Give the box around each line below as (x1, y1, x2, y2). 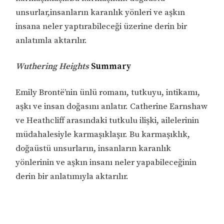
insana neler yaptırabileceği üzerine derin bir (15, 21, 187, 32)
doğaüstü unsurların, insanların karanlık (15, 142, 171, 154)
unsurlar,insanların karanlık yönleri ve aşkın (15, 7, 185, 18)
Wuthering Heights (15, 61, 89, 72)
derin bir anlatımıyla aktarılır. (15, 170, 129, 182)
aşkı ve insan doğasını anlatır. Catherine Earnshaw (15, 100, 208, 112)
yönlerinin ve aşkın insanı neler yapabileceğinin (15, 156, 197, 168)
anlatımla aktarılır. (15, 35, 87, 46)
